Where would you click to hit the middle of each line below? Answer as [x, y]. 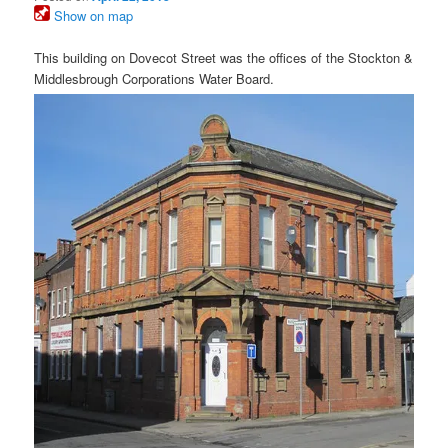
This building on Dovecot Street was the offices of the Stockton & [224, 58]
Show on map [92, 15]
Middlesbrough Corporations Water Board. [154, 79]
